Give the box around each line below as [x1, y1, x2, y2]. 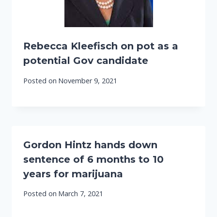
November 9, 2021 [58, 76, 118, 85]
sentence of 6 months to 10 [23, 153, 164, 165]
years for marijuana [23, 168, 123, 180]
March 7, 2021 [58, 189, 104, 199]
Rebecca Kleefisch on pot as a [23, 40, 178, 52]
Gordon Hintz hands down [23, 139, 157, 151]
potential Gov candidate [23, 55, 148, 67]
